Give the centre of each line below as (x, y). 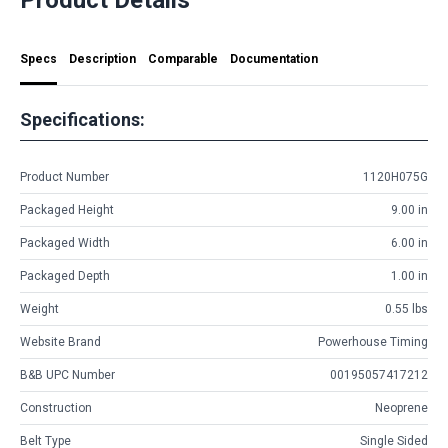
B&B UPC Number (67, 375)
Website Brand (60, 342)
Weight (39, 309)
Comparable (183, 58)
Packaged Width (65, 243)
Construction (56, 408)
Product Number (64, 177)
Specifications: (82, 119)
